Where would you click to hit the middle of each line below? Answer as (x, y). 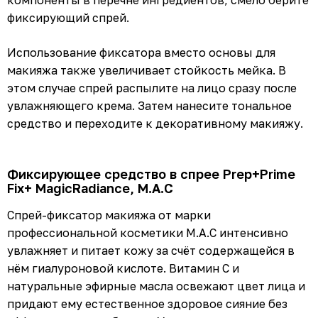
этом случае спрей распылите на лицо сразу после (152, 88)
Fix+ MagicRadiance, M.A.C (90, 188)
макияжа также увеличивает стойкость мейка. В (147, 70)
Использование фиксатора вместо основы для (141, 52)
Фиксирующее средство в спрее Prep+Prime (151, 174)
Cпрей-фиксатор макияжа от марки (109, 215)
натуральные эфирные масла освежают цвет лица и (156, 286)
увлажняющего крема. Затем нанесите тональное (149, 105)
